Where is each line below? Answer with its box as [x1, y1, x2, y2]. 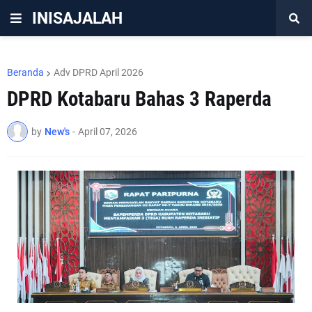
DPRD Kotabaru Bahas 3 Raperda [7, 87, 272, 111]
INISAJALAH [32, 8, 123, 28]
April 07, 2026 [78, 125, 137, 137]
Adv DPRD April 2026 [54, 67, 143, 78]
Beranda [7, 67, 44, 78]
